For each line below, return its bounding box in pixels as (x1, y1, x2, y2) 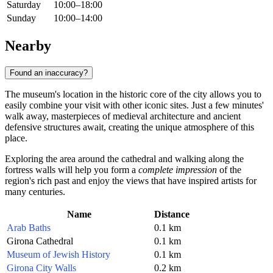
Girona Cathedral (7, 235, 73, 246)
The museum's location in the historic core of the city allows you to (5, 88, 261, 99)
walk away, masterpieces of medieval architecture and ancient (5, 110, 241, 121)
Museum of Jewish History (7, 249, 110, 260)
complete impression (138, 164, 217, 175)
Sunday (7, 13, 36, 24)
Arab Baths (7, 222, 51, 233)
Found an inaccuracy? (10, 68, 88, 77)
